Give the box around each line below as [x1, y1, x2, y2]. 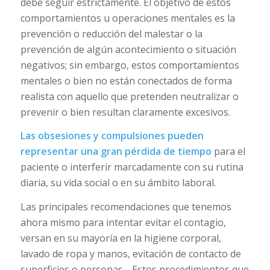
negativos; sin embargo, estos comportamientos [20, 58, 239, 72]
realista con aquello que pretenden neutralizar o [20, 89, 239, 103]
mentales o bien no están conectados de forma [20, 74, 232, 87]
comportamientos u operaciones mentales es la [20, 11, 235, 25]
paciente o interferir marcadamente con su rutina [20, 160, 243, 174]
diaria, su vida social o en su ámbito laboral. [20, 176, 216, 190]
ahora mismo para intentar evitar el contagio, [20, 216, 226, 230]
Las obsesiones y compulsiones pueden [20, 129, 204, 143]
